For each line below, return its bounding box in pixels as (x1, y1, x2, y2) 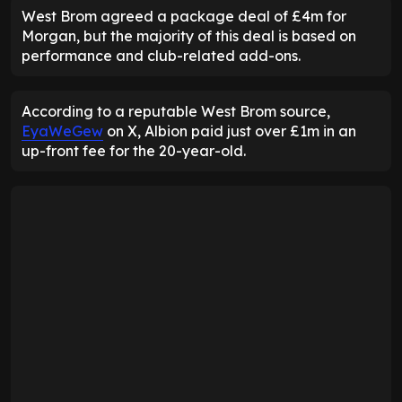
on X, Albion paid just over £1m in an (103, 122, 356, 141)
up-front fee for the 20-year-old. (22, 142, 246, 161)
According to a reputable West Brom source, (22, 102, 330, 121)
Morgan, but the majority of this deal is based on (22, 27, 356, 46)
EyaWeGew (22, 122, 103, 141)
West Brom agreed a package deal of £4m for (22, 7, 346, 26)
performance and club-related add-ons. (22, 47, 301, 66)
